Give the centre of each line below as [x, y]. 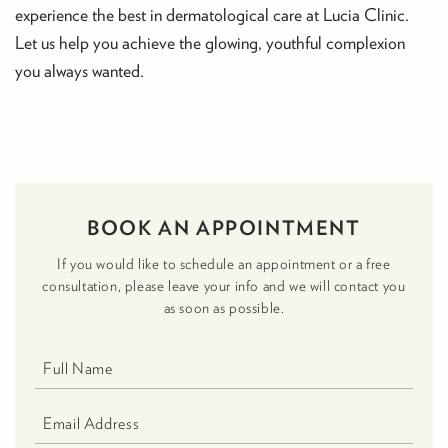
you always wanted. [79, 71]
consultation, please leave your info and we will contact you [224, 286]
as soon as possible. [224, 308]
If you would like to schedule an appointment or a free [224, 264]
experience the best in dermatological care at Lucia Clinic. [212, 15]
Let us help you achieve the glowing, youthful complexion [210, 43]
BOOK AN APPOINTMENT [224, 228]
